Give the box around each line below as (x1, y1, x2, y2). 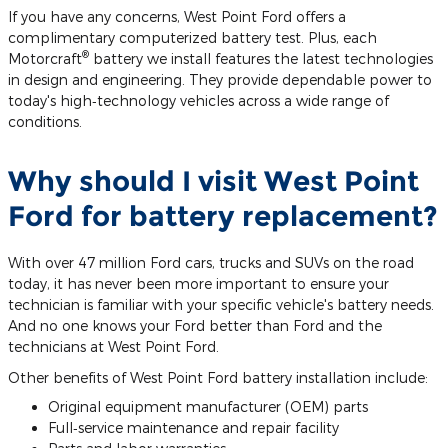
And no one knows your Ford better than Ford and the (8, 316, 382, 334)
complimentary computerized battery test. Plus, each (8, 28, 377, 46)
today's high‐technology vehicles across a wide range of (8, 91, 389, 109)
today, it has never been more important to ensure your (8, 274, 389, 292)
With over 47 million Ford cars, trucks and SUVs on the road (8, 253, 414, 271)
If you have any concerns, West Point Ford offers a (8, 7, 346, 25)
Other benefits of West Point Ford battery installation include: (8, 368, 428, 386)
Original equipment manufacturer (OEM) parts (48, 397, 368, 415)
